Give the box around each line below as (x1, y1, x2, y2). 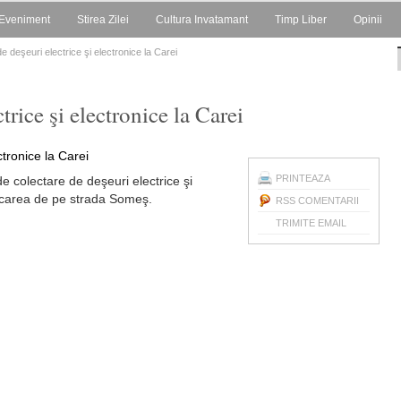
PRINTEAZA (276, 173, 330, 183)
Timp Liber (275, 13, 327, 26)
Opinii (354, 13, 382, 26)
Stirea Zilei (77, 13, 129, 26)
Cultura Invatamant (156, 13, 248, 26)
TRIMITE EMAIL (276, 218, 346, 228)
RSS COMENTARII (276, 195, 359, 206)
